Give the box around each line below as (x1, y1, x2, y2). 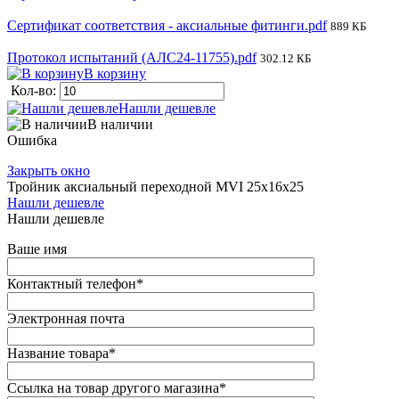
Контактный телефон (7, 275, 136, 291)
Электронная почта (7, 310, 125, 326)
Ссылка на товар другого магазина (7, 379, 219, 395)
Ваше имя (7, 240, 67, 256)
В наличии (87, 116, 153, 132)
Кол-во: (11, 82, 60, 98)
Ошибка (7, 132, 57, 148)
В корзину (84, 65, 146, 81)
